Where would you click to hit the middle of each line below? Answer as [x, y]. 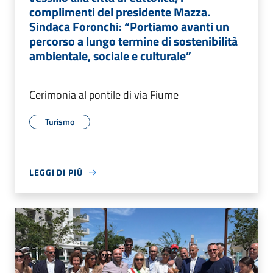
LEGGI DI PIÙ [56, 172]
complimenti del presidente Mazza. [120, 12]
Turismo [60, 122]
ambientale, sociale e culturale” [110, 56]
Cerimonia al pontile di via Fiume [104, 95]
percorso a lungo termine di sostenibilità [133, 41]
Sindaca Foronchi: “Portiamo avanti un [129, 27]
